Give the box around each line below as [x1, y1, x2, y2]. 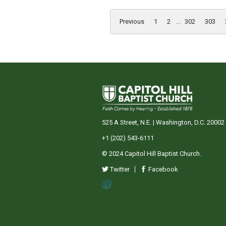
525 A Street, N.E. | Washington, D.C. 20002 [102, 118, 224, 126]
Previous [120, 17, 144, 25]
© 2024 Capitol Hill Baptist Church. [102, 149, 201, 157]
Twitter [108, 165, 130, 173]
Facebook [147, 165, 178, 173]
